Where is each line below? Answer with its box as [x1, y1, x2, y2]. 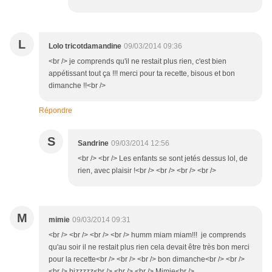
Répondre [39, 106, 72, 115]
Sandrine [78, 139, 109, 148]
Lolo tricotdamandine [49, 42, 121, 51]
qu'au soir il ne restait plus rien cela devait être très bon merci [49, 243, 250, 252]
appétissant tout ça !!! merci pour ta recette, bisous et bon [49, 69, 235, 78]
